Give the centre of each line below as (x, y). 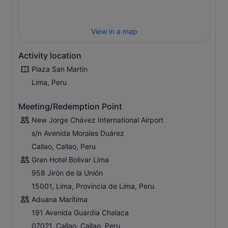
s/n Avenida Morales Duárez (78, 133)
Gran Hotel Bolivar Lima (70, 160)
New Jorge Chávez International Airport (97, 120)
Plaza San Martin (60, 69)
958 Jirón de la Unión (67, 173)
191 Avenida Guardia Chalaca (80, 213)
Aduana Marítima (60, 199)
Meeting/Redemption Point (70, 107)
